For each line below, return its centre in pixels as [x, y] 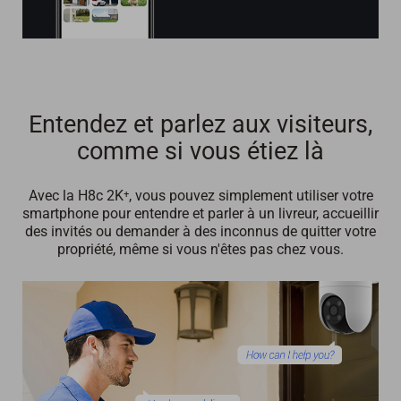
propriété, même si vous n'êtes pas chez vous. [200, 249]
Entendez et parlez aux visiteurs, [200, 124]
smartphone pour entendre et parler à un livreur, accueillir [200, 213]
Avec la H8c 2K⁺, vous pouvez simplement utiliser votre [200, 195]
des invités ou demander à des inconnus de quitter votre [200, 231]
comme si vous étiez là [200, 151]
